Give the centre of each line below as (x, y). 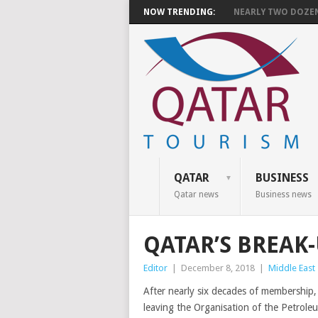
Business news (283, 194)
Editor (155, 268)
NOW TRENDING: (179, 12)
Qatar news (196, 194)
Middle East (292, 268)
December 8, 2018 (218, 268)
